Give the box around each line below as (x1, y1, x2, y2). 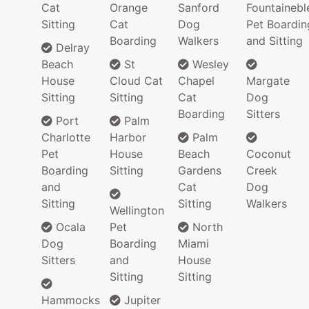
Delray (52, 41, 90, 55)
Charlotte (41, 130, 90, 145)
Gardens (178, 163, 221, 178)
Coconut (246, 147, 291, 161)
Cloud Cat (110, 74, 163, 88)
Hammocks (41, 293, 100, 308)
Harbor (110, 130, 146, 145)
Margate (246, 74, 290, 88)
